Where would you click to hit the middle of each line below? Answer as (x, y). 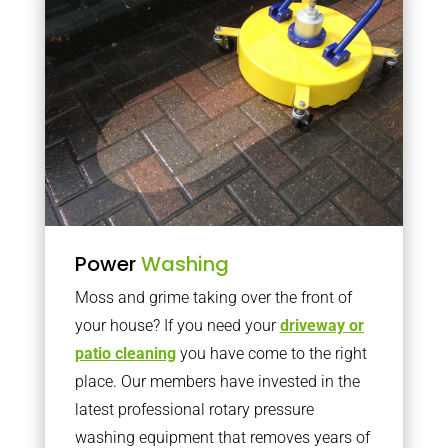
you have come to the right (271, 353)
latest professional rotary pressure (194, 409)
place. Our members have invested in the (217, 381)
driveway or (321, 325)
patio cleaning (125, 353)
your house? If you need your (177, 325)
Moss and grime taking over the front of (213, 297)
